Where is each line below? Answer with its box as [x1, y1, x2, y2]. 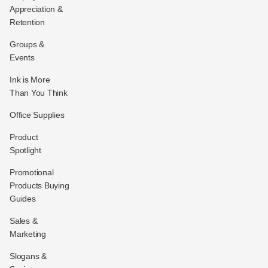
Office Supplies [10, 109, 65, 120]
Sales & [10, 215, 38, 226]
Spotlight [10, 145, 41, 155]
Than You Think [10, 87, 68, 98]
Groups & [10, 39, 44, 49]
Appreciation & [10, 4, 63, 14]
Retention [10, 17, 45, 27]
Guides [10, 193, 36, 203]
